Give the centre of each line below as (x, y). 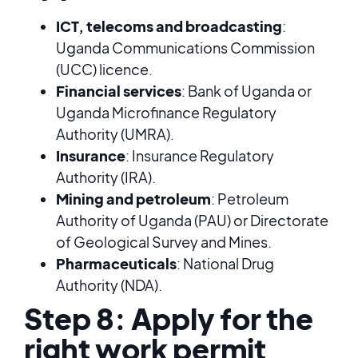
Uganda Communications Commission (185, 48)
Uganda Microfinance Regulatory (166, 112)
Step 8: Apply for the (169, 318)
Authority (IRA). (106, 177)
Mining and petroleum (133, 199)
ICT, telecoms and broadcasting (169, 26)
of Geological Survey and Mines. (164, 242)
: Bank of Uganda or (247, 91)
